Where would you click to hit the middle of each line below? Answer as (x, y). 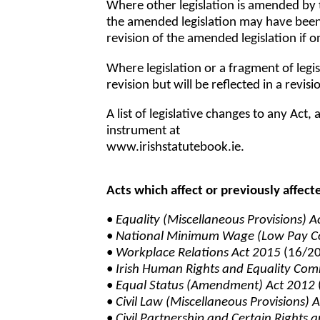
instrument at (144, 131)
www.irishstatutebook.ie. (176, 148)
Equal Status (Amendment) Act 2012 (216, 286)
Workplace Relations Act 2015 (199, 254)
